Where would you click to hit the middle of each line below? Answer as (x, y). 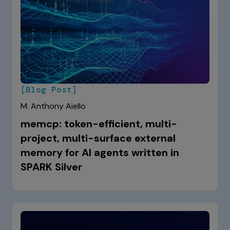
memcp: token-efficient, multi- (99, 123)
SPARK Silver (51, 167)
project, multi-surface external (98, 138)
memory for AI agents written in (100, 152)
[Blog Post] (49, 89)
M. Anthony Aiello (53, 106)
